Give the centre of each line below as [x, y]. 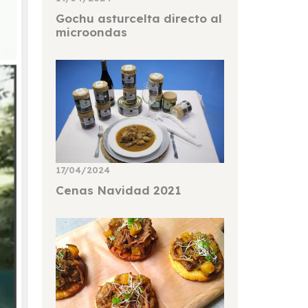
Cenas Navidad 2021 [118, 190]
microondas [91, 32]
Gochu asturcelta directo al [139, 19]
